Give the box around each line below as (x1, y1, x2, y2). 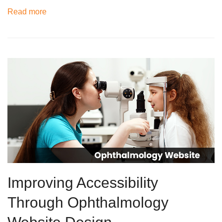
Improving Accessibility (7, 174, 158, 191)
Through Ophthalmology (7, 194, 168, 211)
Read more (7, 7, 47, 16)
